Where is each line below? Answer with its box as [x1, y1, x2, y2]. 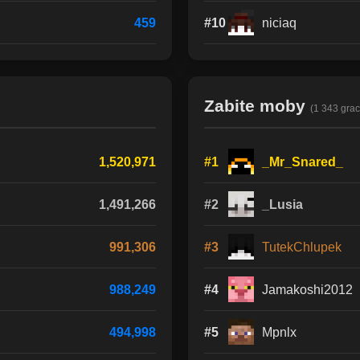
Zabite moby [204, 96, 310, 115]
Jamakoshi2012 [262, 282, 353, 297]
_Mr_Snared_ [262, 154, 343, 169]
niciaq [262, 15, 297, 30]
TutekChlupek [262, 239, 342, 254]
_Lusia [262, 197, 303, 211]
